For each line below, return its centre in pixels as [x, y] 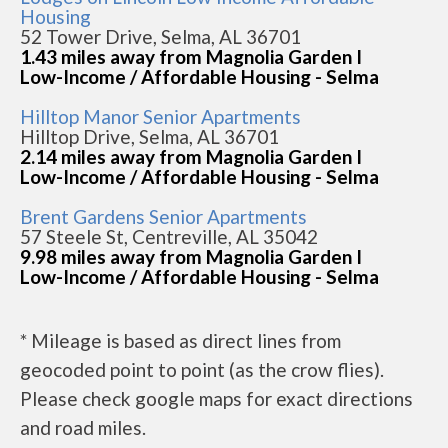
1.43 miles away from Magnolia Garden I [191, 56]
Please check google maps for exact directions [216, 398]
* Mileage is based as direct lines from [180, 340]
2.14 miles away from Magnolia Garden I [191, 156]
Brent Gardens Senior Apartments [163, 216]
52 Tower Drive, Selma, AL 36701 [160, 36]
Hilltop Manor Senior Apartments [160, 116]
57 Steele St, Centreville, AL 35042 [169, 236]
